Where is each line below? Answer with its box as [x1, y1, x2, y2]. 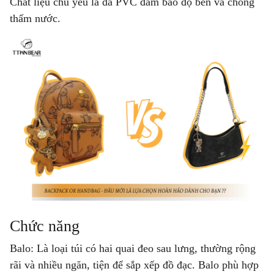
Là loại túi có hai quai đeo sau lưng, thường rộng [34, 242, 256, 254]
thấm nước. [10, 12, 61, 25]
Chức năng [10, 217, 84, 235]
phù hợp [219, 258, 259, 271]
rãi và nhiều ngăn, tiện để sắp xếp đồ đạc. [10, 258, 198, 271]
